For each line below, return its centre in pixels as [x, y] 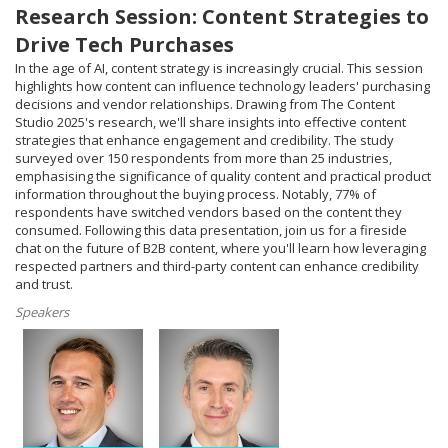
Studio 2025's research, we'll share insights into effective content [210, 122]
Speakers [42, 312]
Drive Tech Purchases [124, 44]
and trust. [45, 284]
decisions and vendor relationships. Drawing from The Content [205, 104]
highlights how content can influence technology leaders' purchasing [222, 86]
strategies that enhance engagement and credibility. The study [204, 140]
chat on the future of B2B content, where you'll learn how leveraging [220, 248]
